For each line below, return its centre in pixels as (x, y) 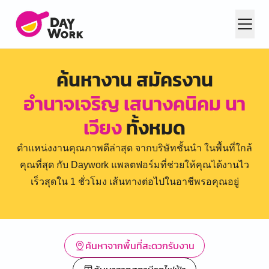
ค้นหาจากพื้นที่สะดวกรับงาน (140, 246)
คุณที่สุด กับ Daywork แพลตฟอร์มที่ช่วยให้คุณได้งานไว (134, 165)
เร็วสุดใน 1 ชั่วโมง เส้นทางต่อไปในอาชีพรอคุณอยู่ (134, 182)
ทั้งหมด (154, 128)
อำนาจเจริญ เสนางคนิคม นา (134, 104)
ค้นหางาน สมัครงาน (134, 80)
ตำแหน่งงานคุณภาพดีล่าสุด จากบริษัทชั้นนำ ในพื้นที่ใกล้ (134, 148)
